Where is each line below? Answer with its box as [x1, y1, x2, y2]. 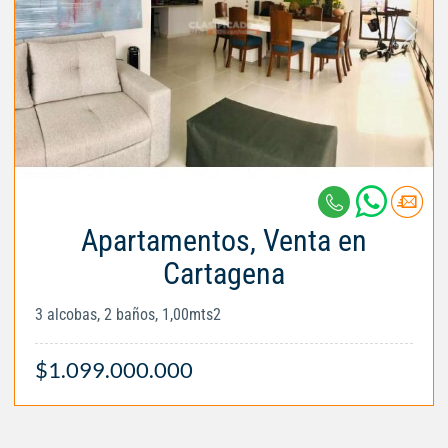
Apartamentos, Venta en [81, 223, 367, 259]
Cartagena [163, 256, 285, 292]
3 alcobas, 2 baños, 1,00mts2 [35, 305, 221, 325]
